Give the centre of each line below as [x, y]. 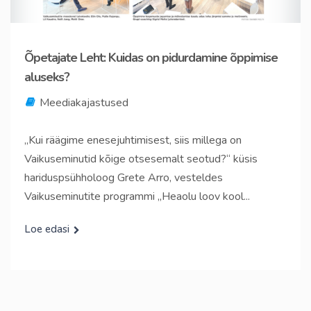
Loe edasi [47, 229]
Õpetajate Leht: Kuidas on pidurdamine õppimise [151, 57]
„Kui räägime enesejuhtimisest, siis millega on [133, 140]
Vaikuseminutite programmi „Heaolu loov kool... [137, 196]
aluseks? [47, 77]
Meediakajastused [84, 102]
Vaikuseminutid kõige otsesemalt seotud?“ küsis [141, 159]
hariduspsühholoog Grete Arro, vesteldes [124, 177]
